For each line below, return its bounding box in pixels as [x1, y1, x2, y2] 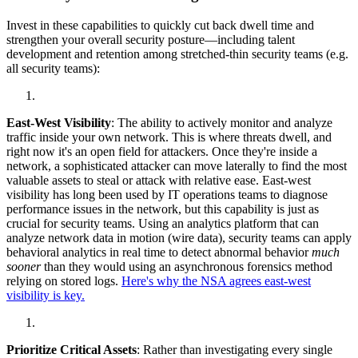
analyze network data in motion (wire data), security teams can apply [6, 231, 352, 245]
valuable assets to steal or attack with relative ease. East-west [6, 173, 311, 188]
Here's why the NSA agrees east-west [121, 274, 311, 288]
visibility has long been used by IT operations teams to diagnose [6, 188, 328, 202]
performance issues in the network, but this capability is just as [6, 202, 319, 217]
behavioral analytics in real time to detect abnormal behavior [6, 245, 312, 260]
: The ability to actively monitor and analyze [111, 116, 332, 130]
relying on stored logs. [6, 274, 121, 288]
